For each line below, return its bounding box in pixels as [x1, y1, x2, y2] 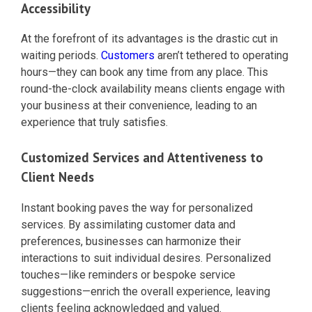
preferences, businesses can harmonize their [21, 235, 241, 249]
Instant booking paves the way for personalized [21, 201, 253, 215]
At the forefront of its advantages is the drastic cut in [21, 32, 278, 46]
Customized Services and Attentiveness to [21, 149, 263, 166]
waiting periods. [21, 49, 101, 63]
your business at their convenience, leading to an [21, 99, 257, 113]
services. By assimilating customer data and [21, 218, 235, 232]
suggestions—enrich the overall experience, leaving [21, 285, 270, 299]
